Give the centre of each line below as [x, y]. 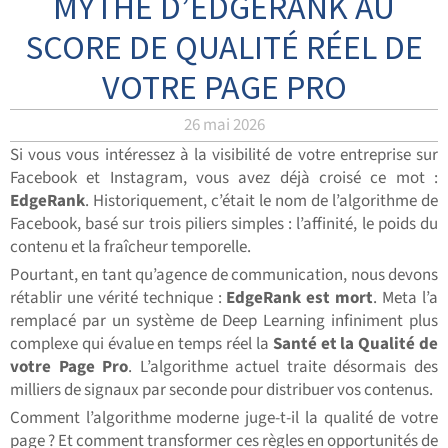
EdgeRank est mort [300, 298]
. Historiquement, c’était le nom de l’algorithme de [261, 201]
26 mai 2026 [224, 125]
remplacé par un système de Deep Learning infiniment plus [224, 321]
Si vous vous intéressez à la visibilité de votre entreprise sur [224, 155]
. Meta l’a [406, 298]
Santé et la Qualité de [355, 344]
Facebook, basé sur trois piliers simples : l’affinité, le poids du [224, 224]
